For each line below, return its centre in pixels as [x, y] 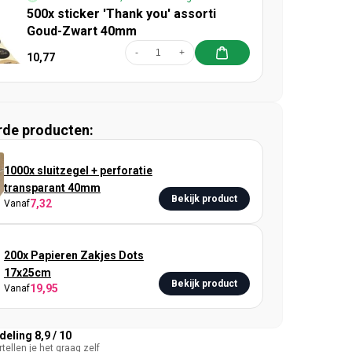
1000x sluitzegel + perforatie [78, 170]
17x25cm [27, 273]
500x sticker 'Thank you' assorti [121, 14]
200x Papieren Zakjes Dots [73, 255]
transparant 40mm [52, 188]
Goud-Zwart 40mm [81, 31]
